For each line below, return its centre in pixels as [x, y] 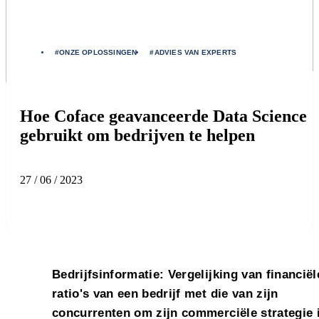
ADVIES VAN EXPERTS [195, 52]
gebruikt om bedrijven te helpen [137, 135]
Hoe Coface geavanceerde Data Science [163, 116]
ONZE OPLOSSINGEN [98, 52]
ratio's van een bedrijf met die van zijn [165, 293]
